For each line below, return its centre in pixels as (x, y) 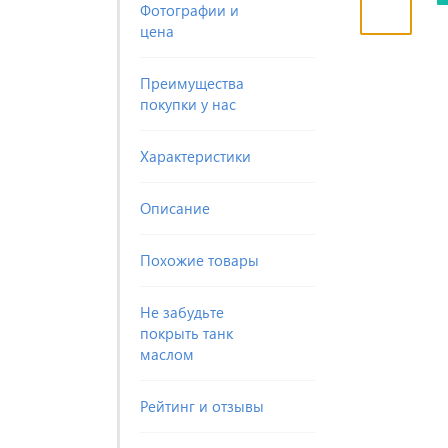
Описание (175, 208)
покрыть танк (186, 333)
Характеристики (195, 156)
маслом (167, 354)
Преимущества (192, 83)
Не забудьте (182, 312)
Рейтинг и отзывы (202, 406)
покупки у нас (188, 104)
